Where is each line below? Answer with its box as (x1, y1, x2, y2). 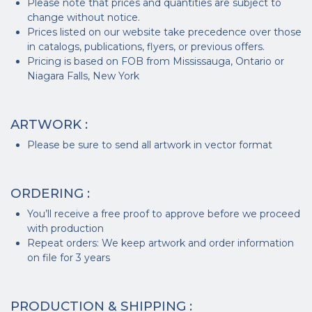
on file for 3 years (27, 251, 110, 264)
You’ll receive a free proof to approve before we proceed (27, 208, 300, 220)
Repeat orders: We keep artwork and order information (27, 237, 294, 249)
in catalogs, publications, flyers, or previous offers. (27, 40, 265, 53)
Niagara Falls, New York (27, 70, 139, 82)
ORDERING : (10, 185, 90, 201)
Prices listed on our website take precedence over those (27, 26, 302, 38)
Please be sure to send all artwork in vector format (27, 139, 272, 151)
